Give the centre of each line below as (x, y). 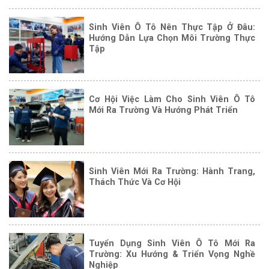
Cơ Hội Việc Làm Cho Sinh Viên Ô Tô (172, 99)
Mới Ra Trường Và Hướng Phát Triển (164, 110)
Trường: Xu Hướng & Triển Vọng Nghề (172, 254)
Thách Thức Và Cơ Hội (135, 182)
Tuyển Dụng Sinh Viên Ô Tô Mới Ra (172, 243)
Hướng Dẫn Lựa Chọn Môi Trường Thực (172, 38)
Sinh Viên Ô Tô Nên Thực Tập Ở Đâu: (172, 27)
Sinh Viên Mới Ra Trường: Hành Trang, (172, 171)
